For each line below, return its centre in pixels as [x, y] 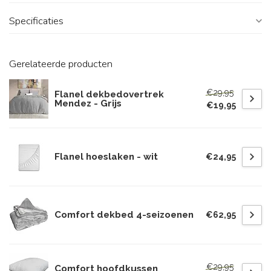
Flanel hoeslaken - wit [106, 157]
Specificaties [36, 21]
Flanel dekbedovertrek [109, 94]
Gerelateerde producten [61, 64]
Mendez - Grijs [88, 103]
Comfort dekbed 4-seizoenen [124, 215]
